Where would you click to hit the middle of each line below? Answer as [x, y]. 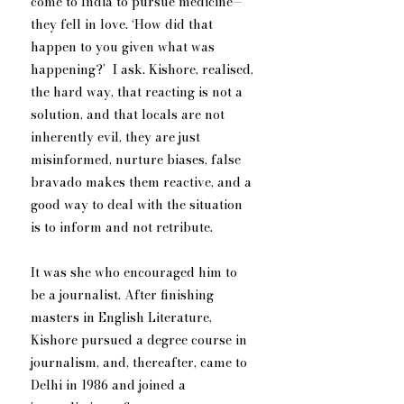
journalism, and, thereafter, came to [141, 363]
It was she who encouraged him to [136, 273]
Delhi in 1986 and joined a [110, 386]
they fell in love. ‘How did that [124, 25]
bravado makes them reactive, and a [143, 183]
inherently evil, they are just [117, 138]
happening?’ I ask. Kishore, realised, [144, 70]
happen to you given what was [124, 47]
